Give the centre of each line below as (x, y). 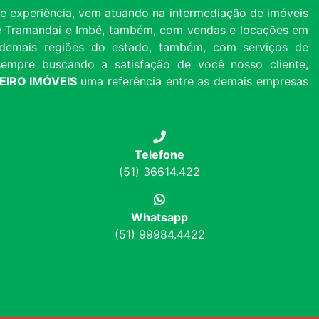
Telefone (159, 155)
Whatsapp (159, 218)
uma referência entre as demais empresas (195, 82)
